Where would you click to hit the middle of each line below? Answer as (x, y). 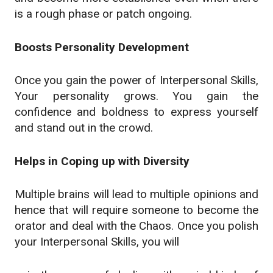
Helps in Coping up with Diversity (102, 161)
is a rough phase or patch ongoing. (103, 14)
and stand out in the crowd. (84, 128)
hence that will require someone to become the (136, 210)
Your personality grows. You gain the (136, 96)
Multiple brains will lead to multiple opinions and (136, 194)
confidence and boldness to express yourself (136, 112)
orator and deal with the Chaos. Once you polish (136, 226)
